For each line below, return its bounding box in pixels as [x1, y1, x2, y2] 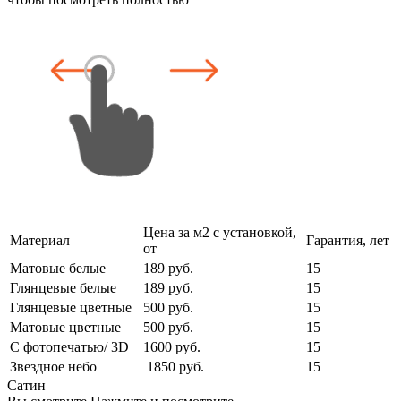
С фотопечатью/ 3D [10, 338, 129, 354]
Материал [10, 232, 70, 248]
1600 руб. [143, 338, 200, 354]
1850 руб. [143, 358, 204, 374]
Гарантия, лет [306, 232, 389, 248]
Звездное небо [10, 358, 97, 374]
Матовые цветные [10, 319, 121, 335]
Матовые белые [10, 260, 106, 276]
